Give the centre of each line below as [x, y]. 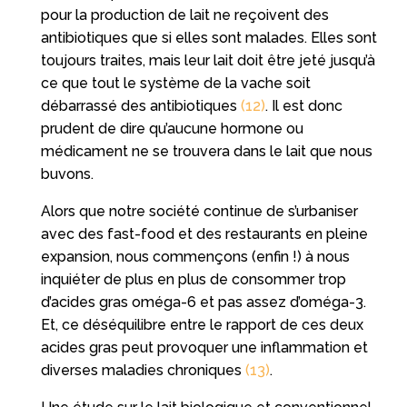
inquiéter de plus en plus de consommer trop [193, 279]
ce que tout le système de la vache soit [175, 83]
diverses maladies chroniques [143, 370]
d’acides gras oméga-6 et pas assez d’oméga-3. [203, 302]
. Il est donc [303, 105]
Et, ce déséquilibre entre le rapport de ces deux [202, 324]
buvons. [67, 174]
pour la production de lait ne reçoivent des [184, 15]
